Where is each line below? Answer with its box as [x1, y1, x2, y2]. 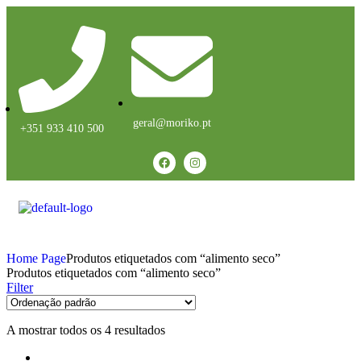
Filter [6, 280, 33, 294]
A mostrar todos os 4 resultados [6, 323, 165, 337]
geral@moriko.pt [133, 117, 211, 129]
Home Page [6, 251, 66, 265]
